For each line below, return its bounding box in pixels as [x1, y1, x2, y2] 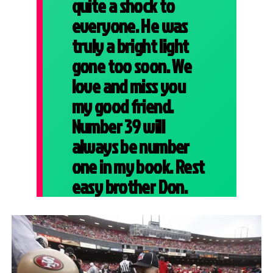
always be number [71, 133, 190, 160]
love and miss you [71, 73, 186, 99]
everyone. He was [71, 12, 188, 39]
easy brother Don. [71, 173, 188, 200]
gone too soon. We [71, 52, 192, 79]
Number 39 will [71, 113, 165, 140]
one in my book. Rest [71, 153, 205, 180]
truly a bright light [71, 32, 189, 59]
